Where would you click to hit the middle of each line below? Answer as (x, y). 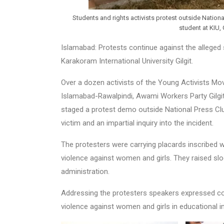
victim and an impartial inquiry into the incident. (137, 123)
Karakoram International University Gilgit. (129, 61)
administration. (85, 171)
